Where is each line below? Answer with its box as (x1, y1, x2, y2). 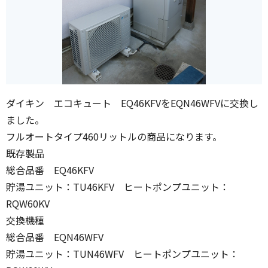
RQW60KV (6, 196, 50, 211)
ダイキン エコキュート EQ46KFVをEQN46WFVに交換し (6, 96, 258, 111)
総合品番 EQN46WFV (6, 230, 103, 245)
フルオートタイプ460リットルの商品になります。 (6, 129, 222, 144)
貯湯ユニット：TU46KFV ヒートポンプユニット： (6, 179, 229, 194)
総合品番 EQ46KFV (6, 163, 103, 178)
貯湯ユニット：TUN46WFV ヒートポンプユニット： (6, 246, 239, 261)
